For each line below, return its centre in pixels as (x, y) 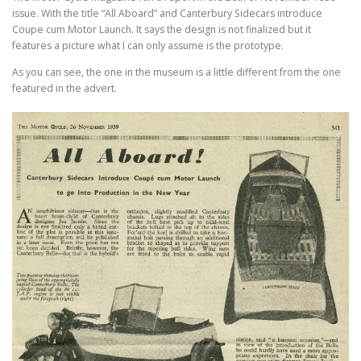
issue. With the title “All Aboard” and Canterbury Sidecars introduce (167, 14)
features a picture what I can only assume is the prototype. (148, 46)
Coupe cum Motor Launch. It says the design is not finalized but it (162, 30)
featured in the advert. (64, 89)
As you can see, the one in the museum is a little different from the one (176, 73)
